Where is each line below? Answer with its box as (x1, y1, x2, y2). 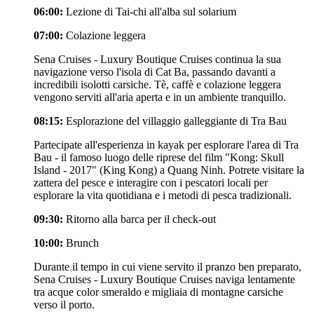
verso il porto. (34, 298, 95, 310)
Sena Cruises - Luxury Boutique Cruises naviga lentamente (34, 273, 295, 285)
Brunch (63, 236, 99, 249)
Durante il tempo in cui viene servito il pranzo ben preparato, (34, 260, 301, 273)
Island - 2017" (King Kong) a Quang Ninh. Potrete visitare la (34, 163, 304, 176)
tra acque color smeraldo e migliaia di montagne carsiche (34, 285, 283, 298)
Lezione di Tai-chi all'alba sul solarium (66, 5, 236, 18)
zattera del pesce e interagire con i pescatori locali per (34, 176, 268, 189)
